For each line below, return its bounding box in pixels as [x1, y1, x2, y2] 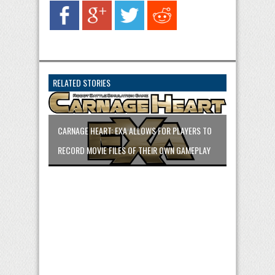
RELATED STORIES [53, 76, 110, 90]
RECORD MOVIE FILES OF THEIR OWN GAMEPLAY [58, 144, 211, 157]
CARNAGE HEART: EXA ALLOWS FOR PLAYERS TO [58, 124, 212, 137]
